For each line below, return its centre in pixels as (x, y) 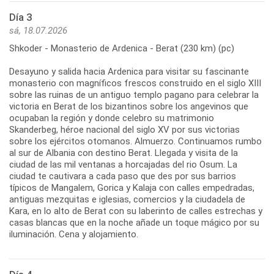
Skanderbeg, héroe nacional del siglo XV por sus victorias (124, 130)
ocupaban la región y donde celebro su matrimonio (112, 118)
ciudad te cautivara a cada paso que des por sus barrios (123, 176)
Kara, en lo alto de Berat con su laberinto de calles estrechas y (136, 211)
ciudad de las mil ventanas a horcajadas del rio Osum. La (123, 165)
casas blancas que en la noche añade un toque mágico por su (134, 223)
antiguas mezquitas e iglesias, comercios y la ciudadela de (127, 200)
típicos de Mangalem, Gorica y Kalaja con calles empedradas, (132, 188)
